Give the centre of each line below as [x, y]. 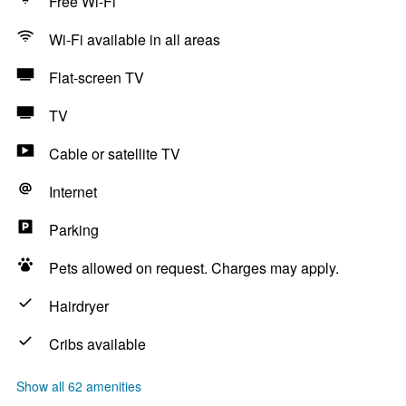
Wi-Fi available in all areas [135, 39]
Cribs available [97, 344]
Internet [73, 192]
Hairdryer [79, 306]
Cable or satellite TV [115, 154]
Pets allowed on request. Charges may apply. [194, 268]
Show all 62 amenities [79, 386]
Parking [74, 230]
